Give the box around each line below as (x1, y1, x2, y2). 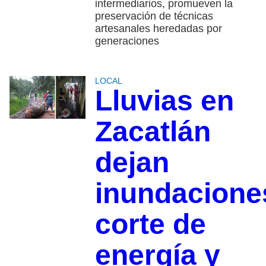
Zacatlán (94, 116, 211, 148)
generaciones (94, 35, 159, 47)
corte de (94, 208, 206, 240)
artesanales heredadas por (94, 23, 222, 35)
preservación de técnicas (94, 10, 213, 23)
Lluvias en (94, 85, 234, 117)
